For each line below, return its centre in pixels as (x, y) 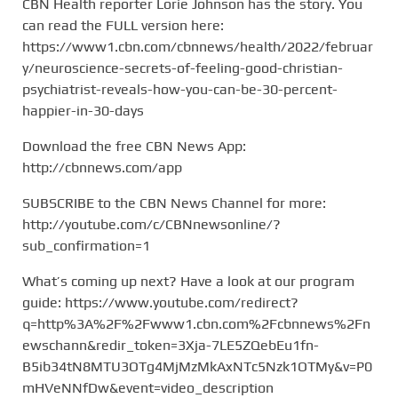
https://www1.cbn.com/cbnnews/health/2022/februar (198, 46)
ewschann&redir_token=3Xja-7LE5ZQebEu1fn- (171, 345)
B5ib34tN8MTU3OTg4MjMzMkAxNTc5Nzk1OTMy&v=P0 (197, 366)
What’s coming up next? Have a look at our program (188, 281)
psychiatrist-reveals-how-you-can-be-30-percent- (180, 89)
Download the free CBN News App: (134, 146)
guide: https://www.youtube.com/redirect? (160, 302)
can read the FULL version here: (123, 25)
